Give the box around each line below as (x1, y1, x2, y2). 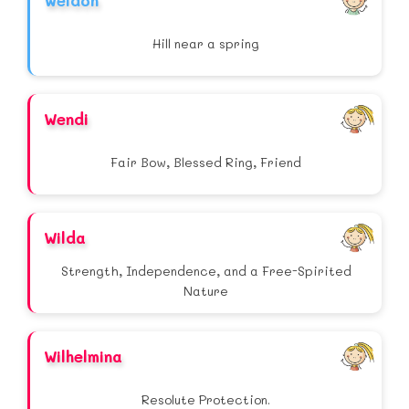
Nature (184, 283, 228, 299)
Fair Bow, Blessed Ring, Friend (110, 154, 301, 171)
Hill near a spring (152, 36, 259, 52)
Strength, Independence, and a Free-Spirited (60, 263, 351, 279)
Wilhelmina (44, 346, 122, 367)
